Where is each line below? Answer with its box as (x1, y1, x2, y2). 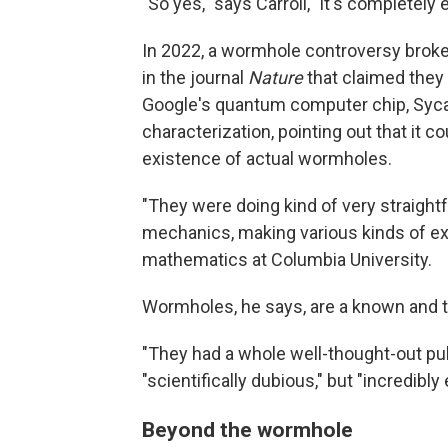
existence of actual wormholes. (142, 148, 392, 170)
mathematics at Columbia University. (142, 249, 432, 271)
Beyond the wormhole (142, 417, 353, 443)
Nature (248, 67, 303, 89)
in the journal (142, 67, 248, 89)
